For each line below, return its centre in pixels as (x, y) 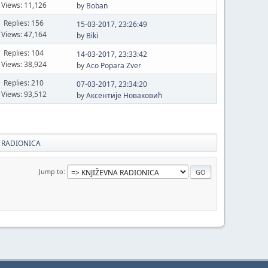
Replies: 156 (24, 23)
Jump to (51, 171)
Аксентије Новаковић (124, 95)
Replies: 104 (24, 53)
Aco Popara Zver (113, 65)
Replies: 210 (24, 83)
